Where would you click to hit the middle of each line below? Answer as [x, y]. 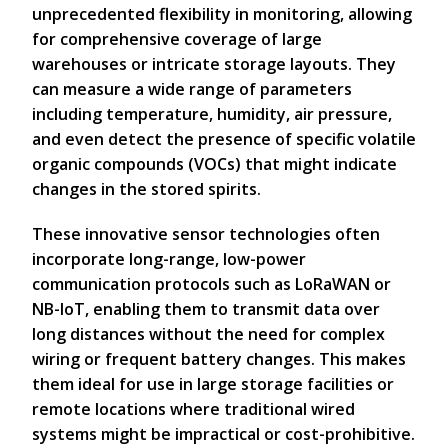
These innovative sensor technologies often [206, 234]
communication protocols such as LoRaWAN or [211, 284]
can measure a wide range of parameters [192, 89]
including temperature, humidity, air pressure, [212, 114]
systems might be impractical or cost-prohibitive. [223, 434]
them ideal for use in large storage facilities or [213, 384]
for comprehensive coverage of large [177, 39]
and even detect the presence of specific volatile [224, 139]
